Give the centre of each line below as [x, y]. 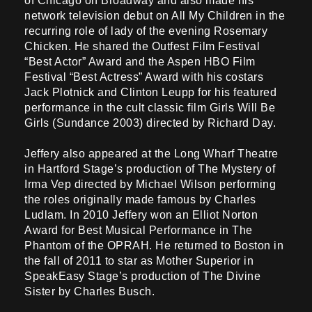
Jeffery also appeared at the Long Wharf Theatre [151, 154]
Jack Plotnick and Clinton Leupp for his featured [150, 93]
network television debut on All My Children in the [155, 16]
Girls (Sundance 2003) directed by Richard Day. [150, 123]
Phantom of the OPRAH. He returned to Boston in [154, 246]
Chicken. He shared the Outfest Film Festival [142, 47]
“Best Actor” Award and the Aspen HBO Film [140, 62]
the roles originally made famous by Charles [140, 200]
